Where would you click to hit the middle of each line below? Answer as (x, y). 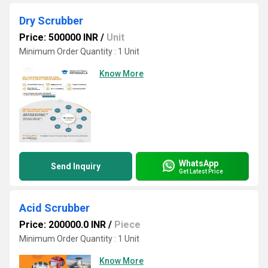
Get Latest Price (201, 171)
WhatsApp (199, 163)
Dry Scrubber (51, 21)
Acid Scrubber (54, 208)
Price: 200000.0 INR (63, 225)
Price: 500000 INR (59, 37)
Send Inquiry (76, 166)
